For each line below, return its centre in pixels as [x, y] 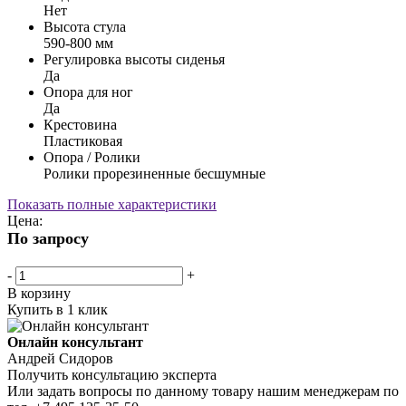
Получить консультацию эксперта [112, 374]
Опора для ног [88, 92]
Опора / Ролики [92, 157]
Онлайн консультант [75, 342]
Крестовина [80, 124]
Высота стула [85, 26]
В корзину [39, 293]
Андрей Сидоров [60, 358]
